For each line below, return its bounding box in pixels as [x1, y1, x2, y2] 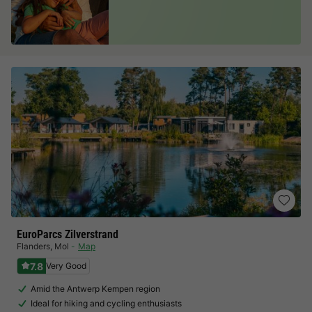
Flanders [17, 241, 50, 251]
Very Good [46, 260, 86, 271]
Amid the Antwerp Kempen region [31, 283, 160, 294]
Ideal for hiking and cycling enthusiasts [31, 298, 182, 309]
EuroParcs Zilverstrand [17, 228, 118, 241]
